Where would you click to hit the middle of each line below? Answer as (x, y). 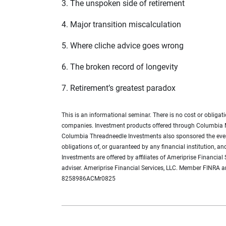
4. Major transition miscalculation (121, 24)
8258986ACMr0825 (89, 178)
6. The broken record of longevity (120, 67)
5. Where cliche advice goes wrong (123, 45)
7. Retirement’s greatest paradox (119, 88)
